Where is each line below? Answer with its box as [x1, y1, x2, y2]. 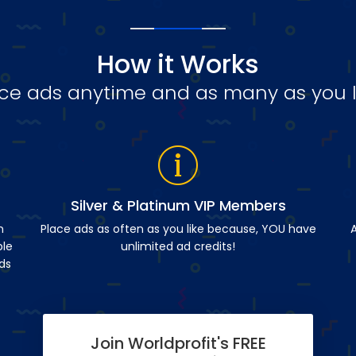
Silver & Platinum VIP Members [70, 195, 286, 215]
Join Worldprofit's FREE [90, 332, 266, 354]
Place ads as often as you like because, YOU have [40, 221, 316, 237]
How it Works [97, 46, 259, 82]
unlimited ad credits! [121, 238, 235, 254]
